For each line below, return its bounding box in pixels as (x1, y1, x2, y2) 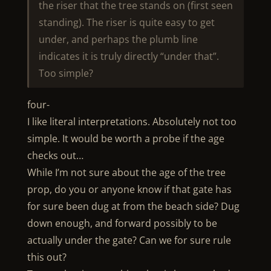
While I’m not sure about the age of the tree (27, 166, 226, 179)
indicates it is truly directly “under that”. (38, 50, 219, 63)
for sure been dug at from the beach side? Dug (27, 200, 240, 213)
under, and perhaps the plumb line (38, 33, 198, 46)
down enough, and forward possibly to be (27, 217, 217, 230)
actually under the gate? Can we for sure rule (27, 233, 231, 247)
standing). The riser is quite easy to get (38, 16, 215, 29)
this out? (27, 250, 67, 264)
